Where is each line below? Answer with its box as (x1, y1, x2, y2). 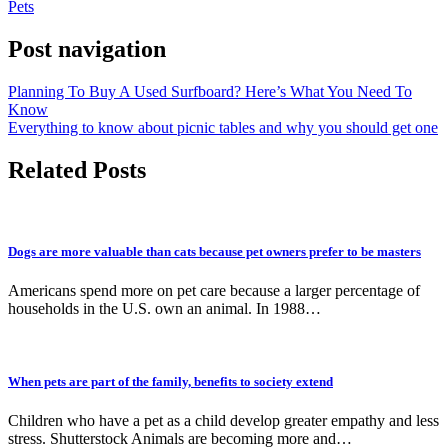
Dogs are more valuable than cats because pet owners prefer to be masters (8, 243, 421, 259)
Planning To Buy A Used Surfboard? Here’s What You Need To (8, 82, 412, 100)
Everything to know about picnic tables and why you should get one (8, 118, 438, 136)
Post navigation (8, 35, 166, 62)
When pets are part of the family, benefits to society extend (8, 373, 333, 389)
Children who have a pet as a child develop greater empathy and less (8, 412, 439, 430)
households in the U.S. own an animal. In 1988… (8, 299, 321, 317)
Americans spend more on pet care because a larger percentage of (8, 281, 420, 299)
